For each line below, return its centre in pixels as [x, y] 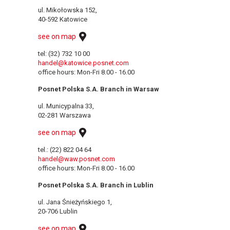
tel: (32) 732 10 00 [64, 53]
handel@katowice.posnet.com [83, 63]
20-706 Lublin [58, 211]
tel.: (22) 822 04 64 [65, 149]
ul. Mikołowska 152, [68, 10]
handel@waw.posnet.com [76, 159]
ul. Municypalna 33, [66, 106]
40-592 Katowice [63, 19]
